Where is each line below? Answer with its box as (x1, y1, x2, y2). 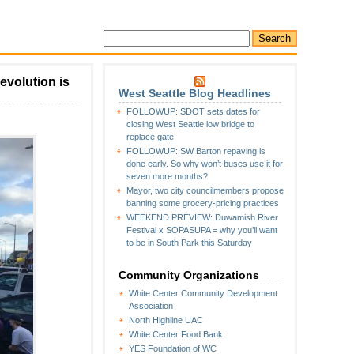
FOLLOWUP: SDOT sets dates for (126, 107, 260, 116)
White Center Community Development (129, 288, 277, 298)
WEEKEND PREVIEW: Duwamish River (126, 213, 278, 222)
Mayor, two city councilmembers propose (126, 186, 284, 195)
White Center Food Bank (129, 330, 223, 339)
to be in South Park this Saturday (126, 238, 252, 247)
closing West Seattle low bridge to (126, 119, 254, 129)
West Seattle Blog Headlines (119, 87, 271, 100)
